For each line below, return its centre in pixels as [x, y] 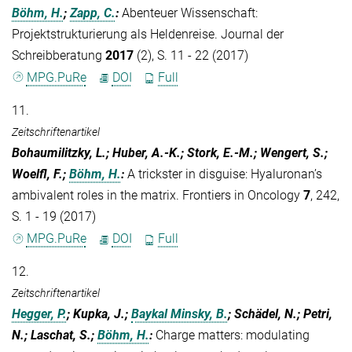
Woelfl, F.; [40, 174]
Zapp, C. [93, 13]
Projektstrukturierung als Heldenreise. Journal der [148, 34]
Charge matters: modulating [233, 335]
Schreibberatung [59, 55]
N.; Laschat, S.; [55, 335]
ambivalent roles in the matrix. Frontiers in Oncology [158, 196]
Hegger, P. [39, 314]
